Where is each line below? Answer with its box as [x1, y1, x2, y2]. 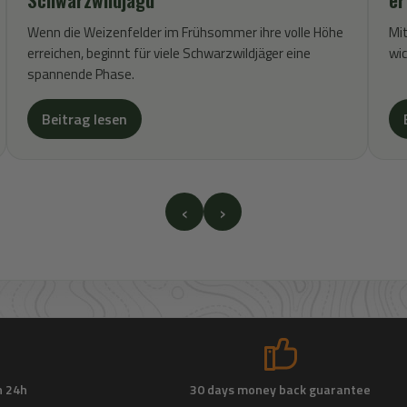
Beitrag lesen [42, 108, 127, 130]
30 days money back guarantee [190, 379, 372, 399]
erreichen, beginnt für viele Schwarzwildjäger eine [27, 43, 311, 64]
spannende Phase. [27, 64, 134, 84]
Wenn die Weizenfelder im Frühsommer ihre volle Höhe [27, 22, 343, 43]
